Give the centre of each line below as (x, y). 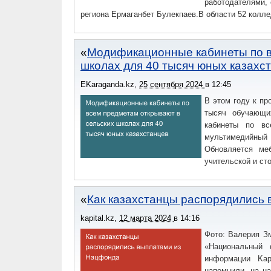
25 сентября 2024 (172, 84)
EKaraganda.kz (107, 84)
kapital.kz (97, 218)
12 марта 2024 (146, 218)
